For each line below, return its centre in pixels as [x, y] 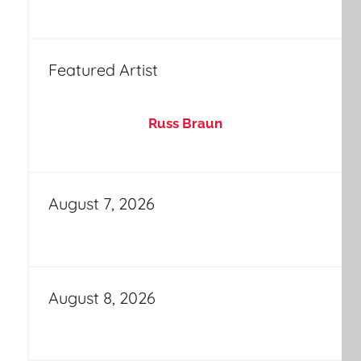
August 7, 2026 [101, 204]
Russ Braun [185, 123]
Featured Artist [103, 69]
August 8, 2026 [102, 297]
